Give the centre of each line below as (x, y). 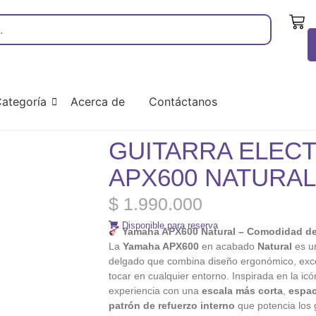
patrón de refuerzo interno (172, 305)
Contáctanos (183, 102)
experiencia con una (156, 291)
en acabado (229, 246)
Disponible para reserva (170, 225)
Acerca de (98, 102)
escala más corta (243, 291)
